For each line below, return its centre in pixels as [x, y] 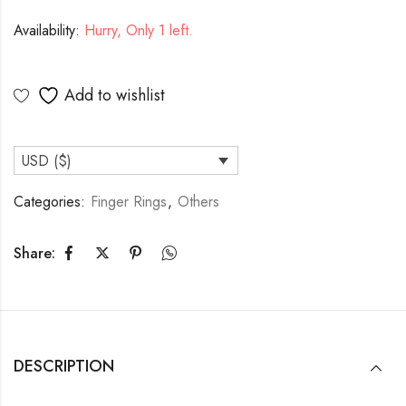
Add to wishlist [115, 96]
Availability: [47, 31]
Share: [34, 253]
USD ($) [47, 161]
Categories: [52, 202]
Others [198, 202]
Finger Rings [129, 202]
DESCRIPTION [64, 367]
